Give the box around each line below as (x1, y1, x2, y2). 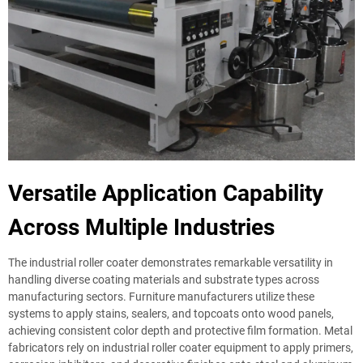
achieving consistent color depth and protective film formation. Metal (8, 324, 352, 337)
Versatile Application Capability (8, 180, 323, 207)
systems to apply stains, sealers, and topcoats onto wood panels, (8, 307, 334, 320)
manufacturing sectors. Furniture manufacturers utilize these (8, 290, 314, 303)
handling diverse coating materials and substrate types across (8, 273, 319, 286)
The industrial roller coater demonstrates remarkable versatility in (8, 256, 333, 269)
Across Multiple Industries (8, 214, 275, 241)
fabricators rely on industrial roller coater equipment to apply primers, (8, 341, 353, 354)
